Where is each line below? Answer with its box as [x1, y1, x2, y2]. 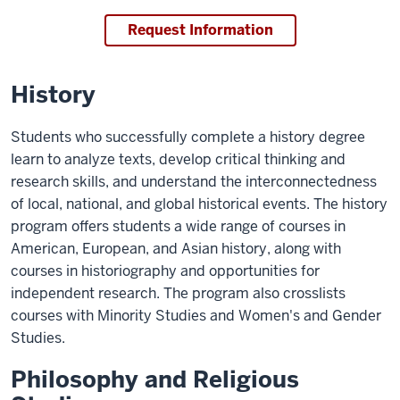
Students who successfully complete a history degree [11, 128, 365, 146]
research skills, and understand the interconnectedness [11, 172, 377, 191]
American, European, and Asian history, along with [11, 239, 341, 258]
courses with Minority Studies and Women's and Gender [11, 306, 381, 325]
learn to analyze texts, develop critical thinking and [11, 150, 346, 169]
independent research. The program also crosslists [11, 284, 346, 303]
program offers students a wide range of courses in [11, 217, 346, 236]
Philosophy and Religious [11, 364, 299, 395]
